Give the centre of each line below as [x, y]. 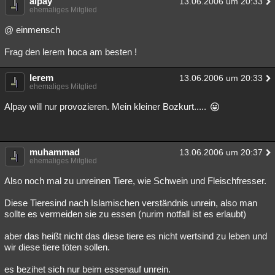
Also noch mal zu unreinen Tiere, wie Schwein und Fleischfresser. [135, 181]
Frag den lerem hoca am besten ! [71, 52]
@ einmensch [32, 30]
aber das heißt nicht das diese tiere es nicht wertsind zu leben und [136, 236]
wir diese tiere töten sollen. [57, 247]
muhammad [55, 152]
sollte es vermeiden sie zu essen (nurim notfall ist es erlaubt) [125, 214]
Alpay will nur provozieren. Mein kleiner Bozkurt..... [107, 107]
